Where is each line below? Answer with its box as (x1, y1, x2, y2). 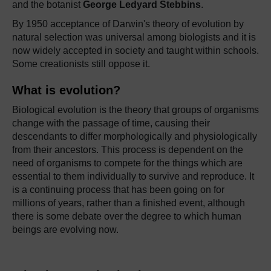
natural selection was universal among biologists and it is (12, 32, 256, 42)
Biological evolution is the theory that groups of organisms (12, 105, 259, 115)
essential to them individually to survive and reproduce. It (12, 171, 254, 181)
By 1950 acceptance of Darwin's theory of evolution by (12, 19, 244, 29)
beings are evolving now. (12, 224, 119, 235)
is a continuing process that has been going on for (12, 184, 224, 195)
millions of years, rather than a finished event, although (12, 198, 245, 208)
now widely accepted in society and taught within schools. (12, 45, 259, 56)
